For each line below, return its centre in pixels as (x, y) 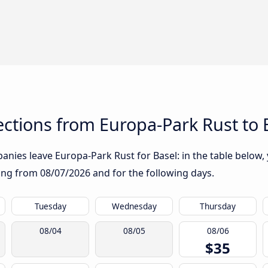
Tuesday (50, 206)
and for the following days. (152, 173)
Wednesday (134, 206)
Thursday (218, 206)
